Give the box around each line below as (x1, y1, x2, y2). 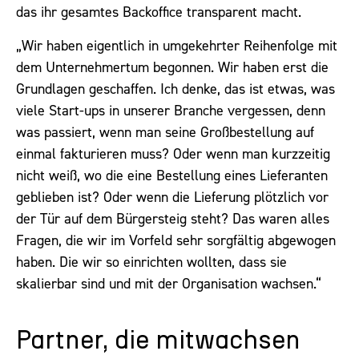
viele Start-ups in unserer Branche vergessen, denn (16, 100, 325, 120)
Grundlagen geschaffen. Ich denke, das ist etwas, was (16, 79, 335, 99)
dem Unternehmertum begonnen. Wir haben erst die (16, 57, 329, 77)
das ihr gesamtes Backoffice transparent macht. (16, 2, 301, 22)
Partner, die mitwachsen (16, 328, 301, 354)
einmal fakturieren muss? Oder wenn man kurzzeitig (16, 143, 330, 163)
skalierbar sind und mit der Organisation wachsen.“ (16, 273, 321, 293)
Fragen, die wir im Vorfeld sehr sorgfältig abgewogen (16, 230, 336, 250)
